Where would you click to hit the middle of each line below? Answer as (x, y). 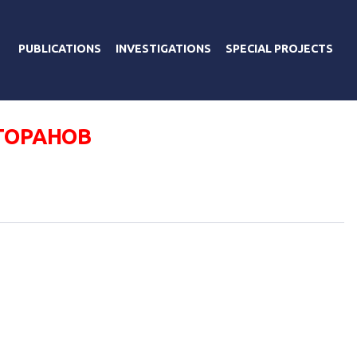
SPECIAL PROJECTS (279, 48)
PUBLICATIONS (60, 48)
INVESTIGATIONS (163, 48)
